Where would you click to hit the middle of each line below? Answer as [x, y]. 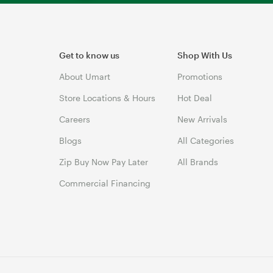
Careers [75, 119]
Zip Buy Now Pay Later [104, 161]
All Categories [206, 140]
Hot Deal [195, 97]
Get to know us [89, 55]
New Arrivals [203, 119]
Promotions [200, 76]
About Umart [85, 76]
